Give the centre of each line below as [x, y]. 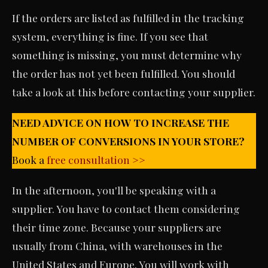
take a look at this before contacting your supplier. [134, 92]
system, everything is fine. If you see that [110, 36]
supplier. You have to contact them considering [126, 208]
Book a [29, 159]
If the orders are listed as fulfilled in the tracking [128, 17]
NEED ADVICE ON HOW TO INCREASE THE [121, 122]
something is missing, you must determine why [127, 54]
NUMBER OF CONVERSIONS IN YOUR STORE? [128, 141]
